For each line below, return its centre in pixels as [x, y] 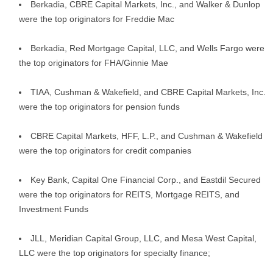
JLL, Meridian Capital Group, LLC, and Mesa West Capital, [144, 238]
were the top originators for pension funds [99, 107]
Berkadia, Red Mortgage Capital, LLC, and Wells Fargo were [147, 48]
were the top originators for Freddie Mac [97, 19]
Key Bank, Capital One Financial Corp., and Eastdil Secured [146, 180]
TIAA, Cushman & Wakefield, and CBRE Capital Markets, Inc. [148, 92]
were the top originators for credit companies [105, 151]
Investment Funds [54, 209]
